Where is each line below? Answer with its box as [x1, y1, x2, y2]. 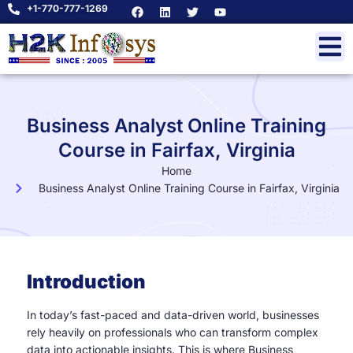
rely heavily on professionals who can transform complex [27, 325, 318, 339]
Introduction [27, 270, 146, 293]
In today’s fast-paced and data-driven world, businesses [27, 308, 319, 321]
